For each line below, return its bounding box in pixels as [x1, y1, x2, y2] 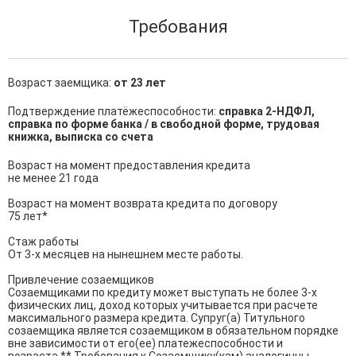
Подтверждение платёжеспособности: [8, 105, 219, 118]
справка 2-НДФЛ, [219, 105, 315, 118]
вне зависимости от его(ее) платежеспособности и [8, 337, 285, 350]
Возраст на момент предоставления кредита [8, 159, 250, 172]
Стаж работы [8, 235, 79, 248]
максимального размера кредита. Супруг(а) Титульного [8, 311, 308, 324]
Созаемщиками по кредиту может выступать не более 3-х [8, 286, 319, 299]
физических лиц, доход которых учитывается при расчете [8, 299, 320, 311]
